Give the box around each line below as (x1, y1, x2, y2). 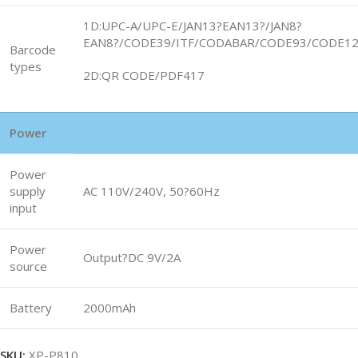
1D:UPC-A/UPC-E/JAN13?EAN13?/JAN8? (83, 17, 302, 34)
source (10, 257, 47, 274)
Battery (10, 299, 52, 316)
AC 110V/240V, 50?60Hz (83, 182, 220, 199)
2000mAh (83, 299, 136, 316)
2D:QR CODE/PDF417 (83, 66, 205, 83)
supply (10, 182, 46, 199)
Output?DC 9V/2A (83, 249, 181, 265)
